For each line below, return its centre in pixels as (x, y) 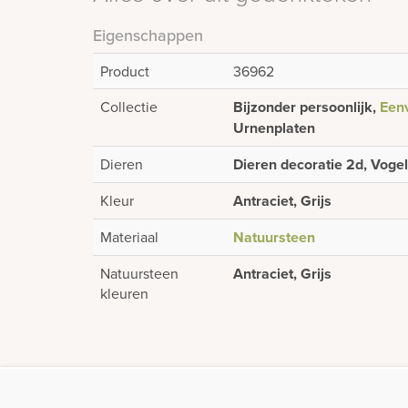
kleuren (124, 293)
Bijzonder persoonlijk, (306, 107)
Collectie (129, 107)
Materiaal (129, 237)
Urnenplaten (274, 128)
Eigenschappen (148, 35)
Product (125, 71)
